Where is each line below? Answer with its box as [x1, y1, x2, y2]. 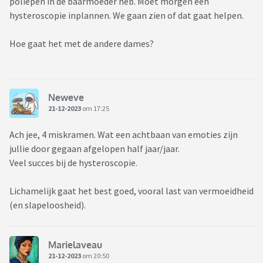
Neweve [48, 92, 84, 104]
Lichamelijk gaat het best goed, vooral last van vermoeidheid [9, 184, 254, 197]
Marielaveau [48, 239, 102, 251]
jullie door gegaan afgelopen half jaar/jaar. [9, 142, 181, 154]
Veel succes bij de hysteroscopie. [9, 156, 139, 168]
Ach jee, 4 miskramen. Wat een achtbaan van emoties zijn [9, 128, 238, 140]
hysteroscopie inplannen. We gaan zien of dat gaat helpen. [9, 9, 245, 21]
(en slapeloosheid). [9, 198, 87, 211]
